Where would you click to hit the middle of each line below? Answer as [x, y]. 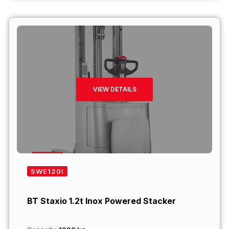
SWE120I [47, 171]
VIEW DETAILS [114, 89]
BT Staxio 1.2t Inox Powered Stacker [101, 201]
